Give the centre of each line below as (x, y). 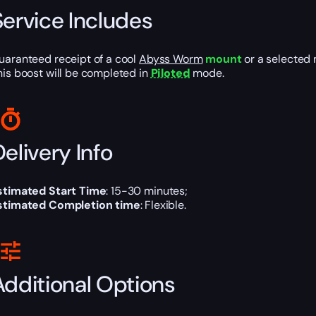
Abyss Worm (171, 59)
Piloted (170, 73)
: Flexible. (163, 205)
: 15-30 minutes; (147, 191)
